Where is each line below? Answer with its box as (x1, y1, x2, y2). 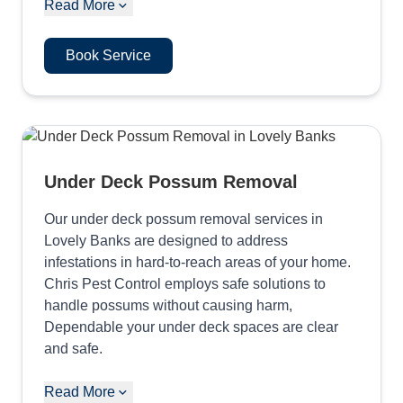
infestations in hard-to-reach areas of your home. (44, 255, 351, 270)
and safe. (44, 341, 103, 356)
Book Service (66, 48, 151, 63)
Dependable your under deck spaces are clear (44, 319, 338, 335)
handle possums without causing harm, (44, 298, 292, 313)
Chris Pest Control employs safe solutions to (44, 276, 326, 291)
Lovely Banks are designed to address (44, 233, 288, 248)
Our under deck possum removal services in (44, 211, 323, 227)
